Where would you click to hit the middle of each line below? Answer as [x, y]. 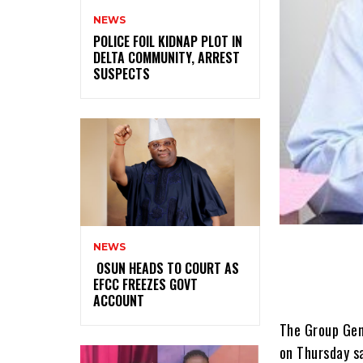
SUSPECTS [122, 73]
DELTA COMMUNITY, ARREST [167, 57]
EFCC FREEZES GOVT [145, 284]
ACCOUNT [119, 300]
